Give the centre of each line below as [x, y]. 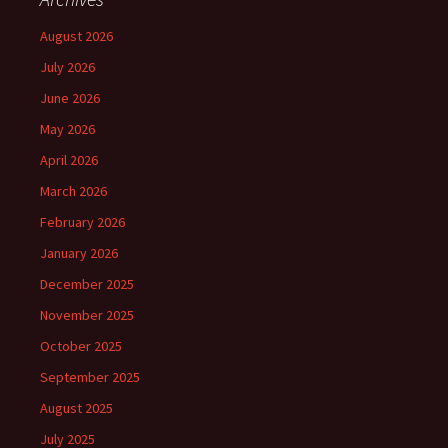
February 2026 [82, 222]
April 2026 [69, 160]
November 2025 [87, 315]
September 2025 [90, 377]
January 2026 [79, 253]
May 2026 [67, 129]
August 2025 [76, 408]
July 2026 [67, 67]
